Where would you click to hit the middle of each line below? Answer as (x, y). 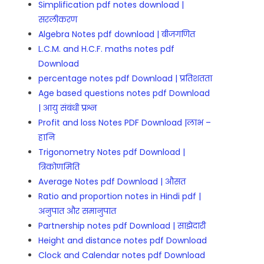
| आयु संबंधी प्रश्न (68, 108)
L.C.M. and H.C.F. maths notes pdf (107, 49)
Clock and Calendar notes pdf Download (122, 255)
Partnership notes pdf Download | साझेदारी (122, 226)
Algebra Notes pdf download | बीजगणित (117, 34)
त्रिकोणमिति (59, 167)
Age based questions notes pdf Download (124, 93)
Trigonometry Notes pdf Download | (112, 152)
